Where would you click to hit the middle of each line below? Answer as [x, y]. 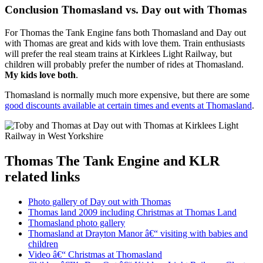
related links [42, 176]
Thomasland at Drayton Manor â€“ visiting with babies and [138, 233]
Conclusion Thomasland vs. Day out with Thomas [126, 9]
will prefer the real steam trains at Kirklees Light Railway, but [118, 53]
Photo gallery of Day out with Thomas [100, 201]
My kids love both [40, 75]
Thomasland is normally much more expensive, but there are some [127, 95]
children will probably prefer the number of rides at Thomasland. [124, 64]
